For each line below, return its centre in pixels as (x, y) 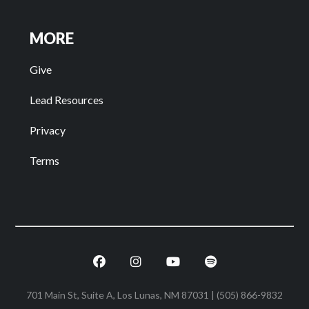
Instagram (177, 248)
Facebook (141, 248)
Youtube (211, 248)
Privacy (47, 130)
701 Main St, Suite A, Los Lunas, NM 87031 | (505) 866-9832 (154, 295)
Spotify (245, 248)
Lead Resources (66, 100)
